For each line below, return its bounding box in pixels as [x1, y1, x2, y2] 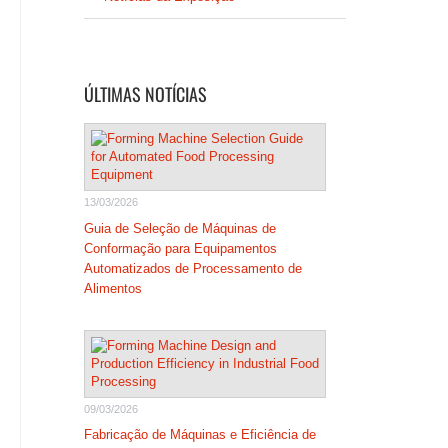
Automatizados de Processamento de [83, 260, 302, 276]
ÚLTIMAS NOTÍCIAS [83, 81, 207, 107]
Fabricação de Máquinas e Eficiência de [83, 427, 316, 442]
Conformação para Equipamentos [83, 240, 277, 256]
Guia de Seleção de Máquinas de [83, 220, 276, 236]
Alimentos [83, 280, 142, 296]
